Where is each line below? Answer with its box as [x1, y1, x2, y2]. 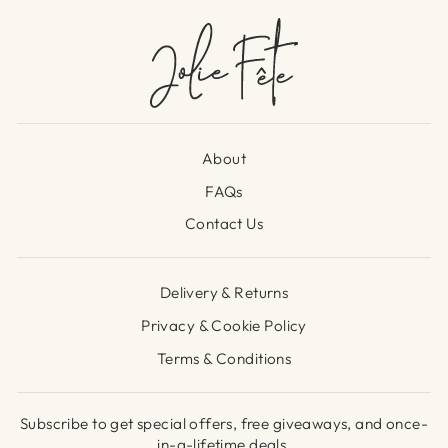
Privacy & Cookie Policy [141, 315, 307, 335]
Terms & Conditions [156, 348, 292, 368]
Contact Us [184, 214, 264, 234]
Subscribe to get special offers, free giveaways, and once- [19, 413, 428, 433]
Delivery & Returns [159, 283, 289, 303]
